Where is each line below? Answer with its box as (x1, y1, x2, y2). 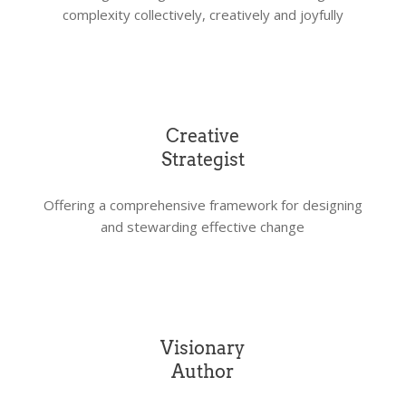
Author (171, 361, 235, 382)
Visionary (160, 337, 246, 359)
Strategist (160, 149, 245, 170)
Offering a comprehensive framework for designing (43, 196, 362, 214)
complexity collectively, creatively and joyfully (62, 5, 343, 24)
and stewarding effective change (101, 217, 305, 236)
